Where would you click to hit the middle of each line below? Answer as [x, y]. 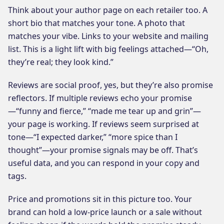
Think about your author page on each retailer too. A [108, 10]
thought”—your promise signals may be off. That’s [103, 150]
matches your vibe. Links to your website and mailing [108, 36]
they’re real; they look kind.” [61, 62]
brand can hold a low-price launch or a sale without [105, 212]
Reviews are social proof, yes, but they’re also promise [110, 85]
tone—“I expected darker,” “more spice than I [93, 137]
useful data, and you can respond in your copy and [104, 163]
